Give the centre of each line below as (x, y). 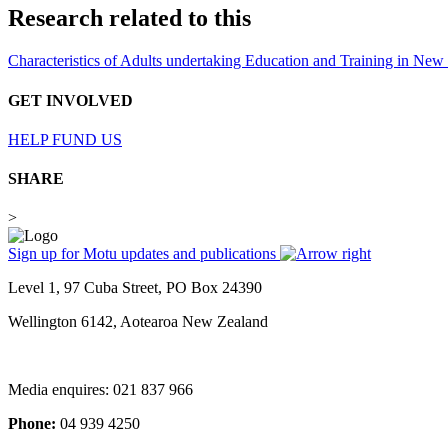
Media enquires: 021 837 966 (100, 390)
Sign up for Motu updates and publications (144, 254)
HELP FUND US (65, 139)
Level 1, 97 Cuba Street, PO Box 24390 (135, 288)
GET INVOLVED (70, 100)
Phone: (32, 424)
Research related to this (129, 18)
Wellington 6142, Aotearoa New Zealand (138, 322)
